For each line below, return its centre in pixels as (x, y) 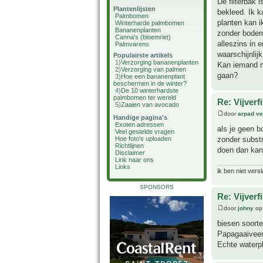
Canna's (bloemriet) (143, 37)
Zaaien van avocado (150, 104)
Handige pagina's (140, 117)
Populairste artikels (143, 55)
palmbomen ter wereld (145, 97)
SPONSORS (157, 187)
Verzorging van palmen (154, 69)
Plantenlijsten (134, 9)
